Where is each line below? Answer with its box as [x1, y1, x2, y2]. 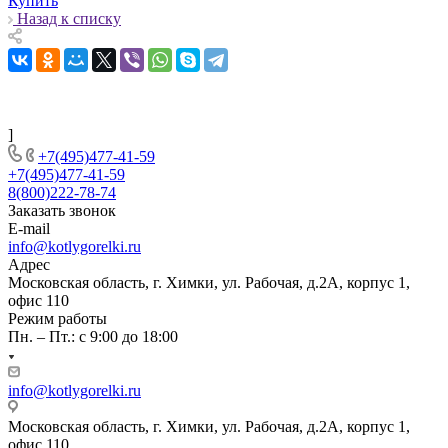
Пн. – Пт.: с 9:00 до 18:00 [8, 327, 178, 345]
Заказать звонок [8, 201, 116, 219]
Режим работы [8, 309, 107, 327]
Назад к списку [17, 9, 121, 27]
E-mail [8, 219, 50, 237]
